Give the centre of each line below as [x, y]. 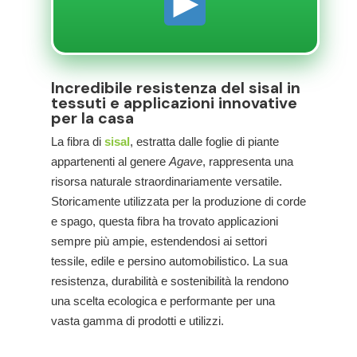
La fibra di [78, 141]
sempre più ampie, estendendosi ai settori [159, 241]
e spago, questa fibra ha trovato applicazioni [165, 221]
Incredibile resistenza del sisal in [176, 88]
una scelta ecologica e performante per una [163, 301]
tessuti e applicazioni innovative [174, 103]
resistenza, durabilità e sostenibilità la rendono [170, 281]
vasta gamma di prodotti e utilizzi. [137, 321]
